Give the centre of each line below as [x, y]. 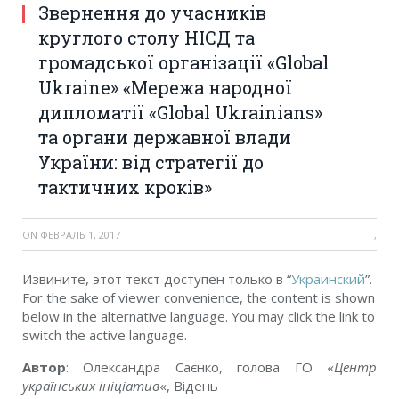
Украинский [328, 279]
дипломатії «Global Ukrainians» [180, 112]
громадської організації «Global [183, 62]
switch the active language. [105, 335]
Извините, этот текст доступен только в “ [157, 279]
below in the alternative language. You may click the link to [199, 316]
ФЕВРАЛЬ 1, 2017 [80, 235]
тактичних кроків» [125, 187]
